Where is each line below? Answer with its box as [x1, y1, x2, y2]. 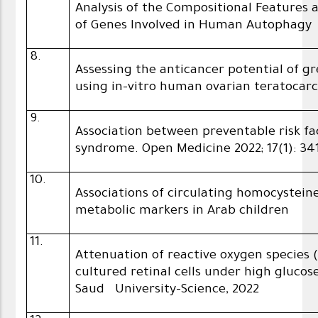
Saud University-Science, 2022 [75, 283, 260, 298]
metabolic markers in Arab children [75, 204, 290, 219]
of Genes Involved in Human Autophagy [75, 19, 312, 34]
